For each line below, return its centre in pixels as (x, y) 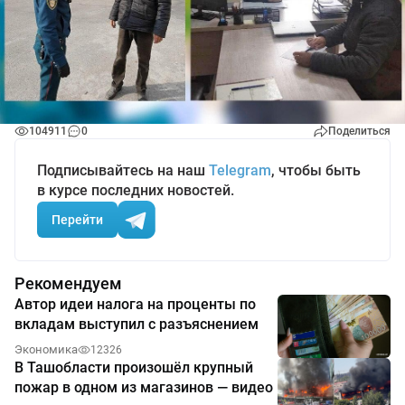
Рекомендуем (68, 284)
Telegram (240, 171)
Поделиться (359, 132)
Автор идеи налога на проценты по (135, 305)
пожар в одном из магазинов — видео (144, 388)
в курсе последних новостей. (136, 191)
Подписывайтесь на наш (123, 171)
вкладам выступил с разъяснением (137, 325)
